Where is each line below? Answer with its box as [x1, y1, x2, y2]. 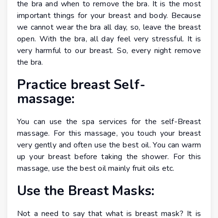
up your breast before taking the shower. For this [17, 151, 201, 163]
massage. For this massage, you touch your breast [17, 128, 201, 139]
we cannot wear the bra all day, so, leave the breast [17, 22, 201, 33]
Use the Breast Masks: [17, 182, 155, 200]
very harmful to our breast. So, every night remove [17, 45, 201, 56]
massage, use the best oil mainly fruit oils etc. [17, 163, 175, 174]
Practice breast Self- [17, 76, 146, 94]
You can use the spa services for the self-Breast [17, 116, 201, 127]
